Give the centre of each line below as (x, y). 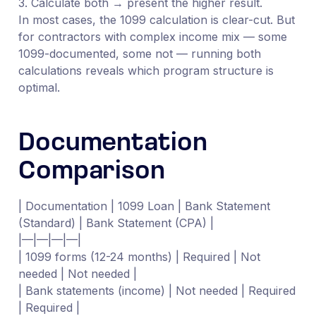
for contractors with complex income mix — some (152, 36)
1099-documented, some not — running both (139, 53)
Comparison (91, 172)
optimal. (39, 87)
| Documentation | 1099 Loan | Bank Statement (144, 206)
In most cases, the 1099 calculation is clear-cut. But (156, 19)
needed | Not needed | (77, 273)
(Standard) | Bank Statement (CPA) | (116, 223)
